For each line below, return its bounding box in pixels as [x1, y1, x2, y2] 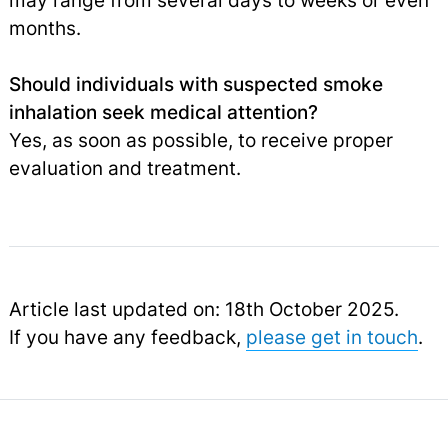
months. [8, 16, 81, 41]
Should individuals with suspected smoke [8, 72, 383, 97]
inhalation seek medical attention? [8, 100, 318, 125]
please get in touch [245, 325, 418, 350]
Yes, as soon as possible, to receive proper [8, 128, 393, 153]
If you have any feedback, [8, 325, 246, 350]
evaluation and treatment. [8, 156, 241, 181]
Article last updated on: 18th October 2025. [8, 297, 399, 322]
